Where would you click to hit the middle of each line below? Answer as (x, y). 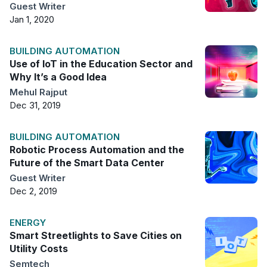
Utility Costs (39, 248)
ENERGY (28, 222)
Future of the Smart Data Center (87, 162)
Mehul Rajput (38, 92)
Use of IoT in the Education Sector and (101, 63)
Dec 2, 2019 (33, 191)
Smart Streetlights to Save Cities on (96, 235)
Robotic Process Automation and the (97, 149)
